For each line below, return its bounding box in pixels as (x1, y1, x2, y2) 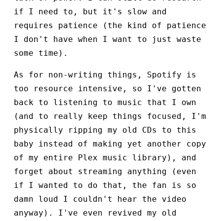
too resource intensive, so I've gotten (14, 84, 201, 94)
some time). (14, 48, 68, 58)
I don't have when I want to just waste (14, 35, 201, 44)
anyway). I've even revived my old (14, 208, 177, 218)
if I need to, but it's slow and (14, 7, 167, 17)
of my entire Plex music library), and (14, 153, 196, 163)
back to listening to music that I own (14, 98, 196, 108)
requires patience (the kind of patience (14, 21, 206, 31)
